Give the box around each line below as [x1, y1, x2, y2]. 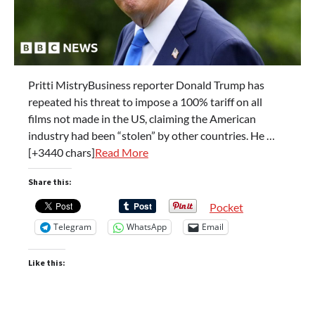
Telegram [53, 221, 91, 233]
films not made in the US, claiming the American [28, 111, 256, 125]
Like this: [28, 257, 65, 268]
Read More [95, 145, 148, 159]
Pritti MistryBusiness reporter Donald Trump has [28, 77, 264, 91]
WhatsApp [127, 221, 167, 233]
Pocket [210, 200, 243, 214]
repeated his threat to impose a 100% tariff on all [28, 94, 262, 108]
